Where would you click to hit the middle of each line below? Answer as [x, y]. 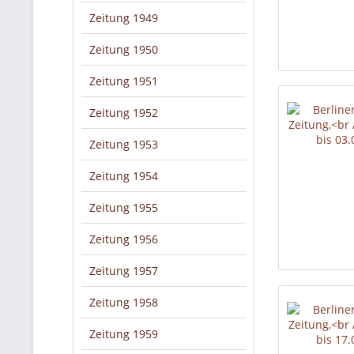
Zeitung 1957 [124, 271]
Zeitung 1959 [124, 334]
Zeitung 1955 [124, 207]
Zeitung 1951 [124, 81]
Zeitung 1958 [124, 302]
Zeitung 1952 [124, 113]
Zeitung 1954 [124, 176]
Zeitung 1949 [124, 18]
